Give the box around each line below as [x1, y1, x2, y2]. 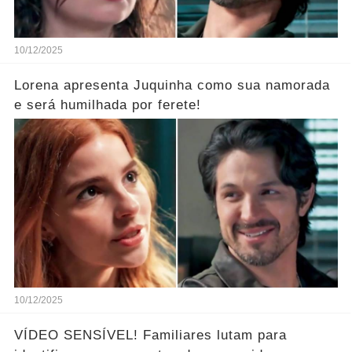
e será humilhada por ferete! [13, 97, 201, 112]
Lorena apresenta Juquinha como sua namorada [13, 77, 330, 93]
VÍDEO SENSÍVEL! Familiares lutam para [13, 327, 287, 343]
